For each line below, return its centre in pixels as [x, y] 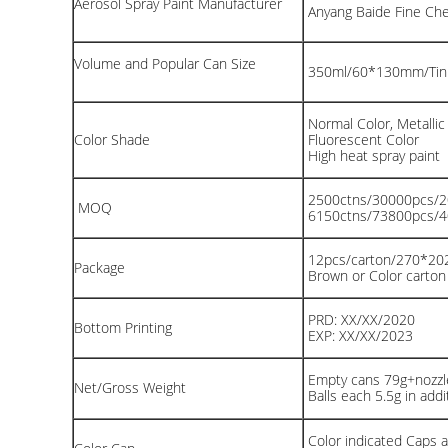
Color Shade [112, 139]
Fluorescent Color [361, 139]
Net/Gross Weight [130, 387]
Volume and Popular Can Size [165, 63]
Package [99, 267]
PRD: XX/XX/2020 [359, 319]
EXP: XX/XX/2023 [358, 335]
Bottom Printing [123, 327]
